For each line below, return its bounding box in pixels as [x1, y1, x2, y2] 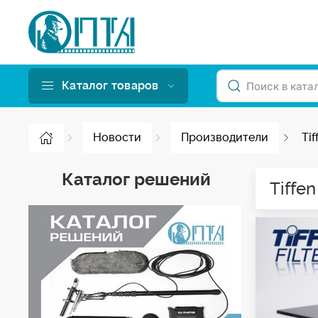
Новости [93, 131, 141, 144]
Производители [181, 131, 268, 144]
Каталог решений [62, 169, 212, 190]
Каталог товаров [62, 79, 159, 92]
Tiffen [269, 178, 316, 199]
